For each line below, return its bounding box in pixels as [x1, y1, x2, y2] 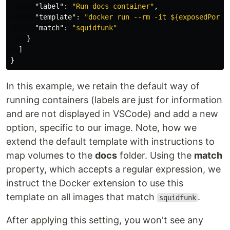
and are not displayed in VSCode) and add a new [6, 108, 218, 119]
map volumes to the [6, 150, 95, 161]
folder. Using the [117, 150, 194, 161]
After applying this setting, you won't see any [6, 215, 203, 225]
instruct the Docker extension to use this [6, 178, 183, 188]
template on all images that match [6, 191, 157, 202]
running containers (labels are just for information [6, 94, 222, 105]
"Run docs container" [72, 2, 154, 10]
